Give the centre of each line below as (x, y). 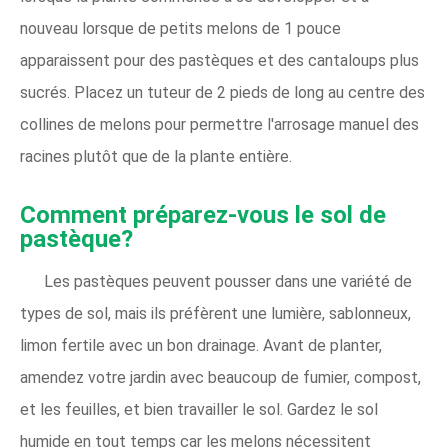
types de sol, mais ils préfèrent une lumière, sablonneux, (215, 313)
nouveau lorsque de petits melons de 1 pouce (180, 28)
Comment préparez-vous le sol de (203, 215)
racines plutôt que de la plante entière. (156, 156)
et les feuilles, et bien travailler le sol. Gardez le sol (199, 409)
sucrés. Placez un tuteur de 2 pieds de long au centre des (222, 92)
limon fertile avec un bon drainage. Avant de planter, (201, 345)
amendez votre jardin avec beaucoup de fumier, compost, (220, 377)
